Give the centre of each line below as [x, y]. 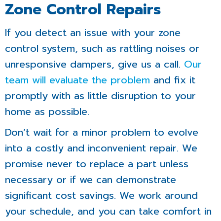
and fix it [173, 80]
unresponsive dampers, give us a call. [94, 64]
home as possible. [47, 112]
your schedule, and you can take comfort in [108, 211]
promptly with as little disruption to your [100, 96]
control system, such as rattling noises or [102, 49]
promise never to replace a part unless [97, 164]
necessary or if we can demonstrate [91, 180]
